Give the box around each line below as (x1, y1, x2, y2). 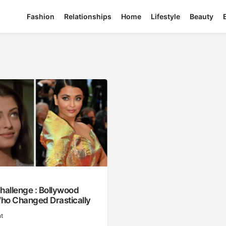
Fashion (27, 12, 55, 21)
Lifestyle (151, 12, 181, 21)
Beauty (190, 12, 214, 21)
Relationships (64, 12, 112, 21)
